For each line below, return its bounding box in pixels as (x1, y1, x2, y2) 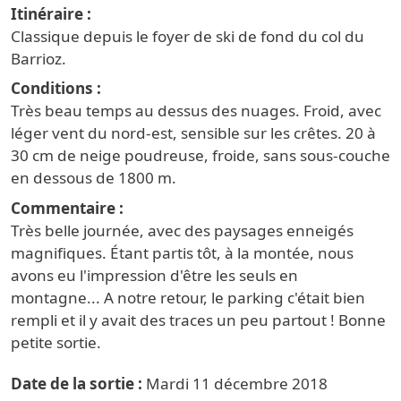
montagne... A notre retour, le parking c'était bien (11, 286, 365, 308)
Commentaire (11, 197, 115, 218)
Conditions (11, 78, 93, 99)
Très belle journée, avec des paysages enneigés (11, 219, 354, 241)
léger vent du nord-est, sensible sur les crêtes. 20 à (11, 123, 376, 144)
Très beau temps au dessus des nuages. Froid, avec (11, 100, 381, 122)
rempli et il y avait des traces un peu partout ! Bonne (11, 309, 386, 330)
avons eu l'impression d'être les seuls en (11, 264, 298, 286)
